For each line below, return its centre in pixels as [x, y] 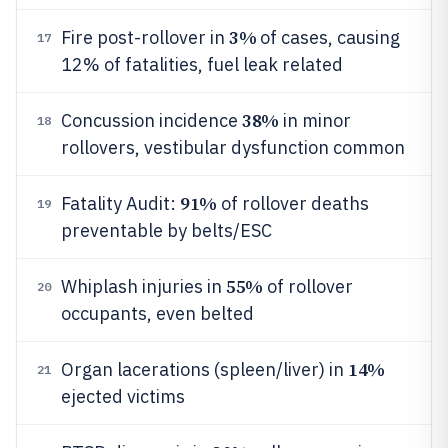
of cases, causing [328, 37]
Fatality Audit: [120, 203]
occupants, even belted [157, 313]
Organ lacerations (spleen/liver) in [204, 369]
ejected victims [123, 396]
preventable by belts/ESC [166, 230]
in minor [314, 120]
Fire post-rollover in [145, 37]
